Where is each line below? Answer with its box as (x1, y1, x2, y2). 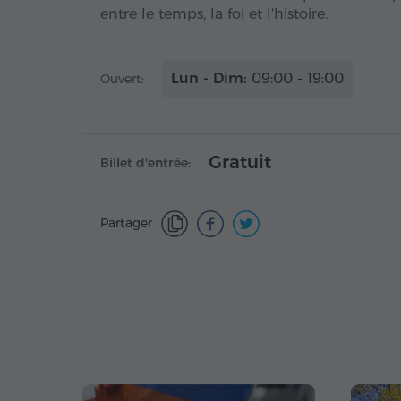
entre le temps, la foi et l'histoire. (100, 5, 328, 22)
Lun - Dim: (171, 70, 247, 87)
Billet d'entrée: (100, 155, 191, 171)
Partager (100, 215, 152, 231)
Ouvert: (100, 71, 144, 87)
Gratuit (209, 151, 271, 173)
